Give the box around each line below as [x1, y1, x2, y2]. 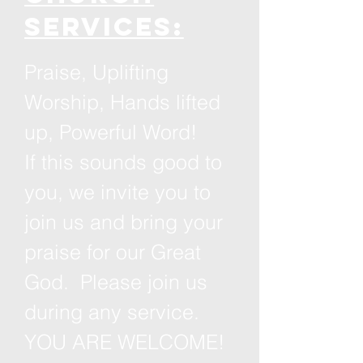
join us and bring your [24, 210, 223, 234]
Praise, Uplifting [24, 60, 169, 84]
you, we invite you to [24, 180, 211, 204]
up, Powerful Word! [24, 120, 197, 144]
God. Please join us [24, 270, 207, 294]
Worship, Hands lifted [24, 90, 220, 114]
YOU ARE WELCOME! [24, 330, 224, 354]
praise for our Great [24, 240, 201, 264]
